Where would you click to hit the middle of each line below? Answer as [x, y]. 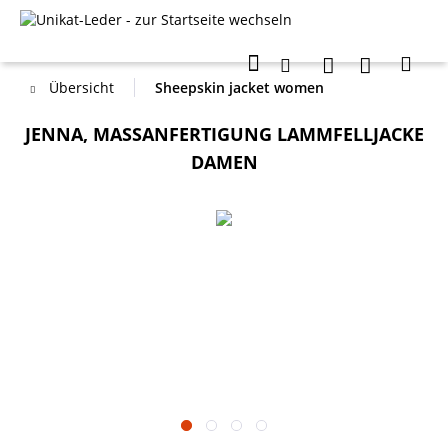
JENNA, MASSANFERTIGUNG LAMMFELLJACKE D [224, 134]
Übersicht [81, 87]
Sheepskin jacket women [239, 87]
